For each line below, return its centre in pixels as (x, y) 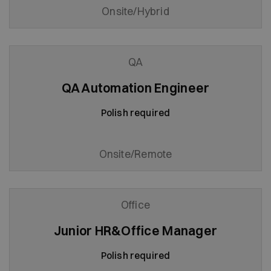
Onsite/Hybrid (135, 11)
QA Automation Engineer (135, 88)
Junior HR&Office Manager (135, 230)
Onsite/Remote (135, 154)
